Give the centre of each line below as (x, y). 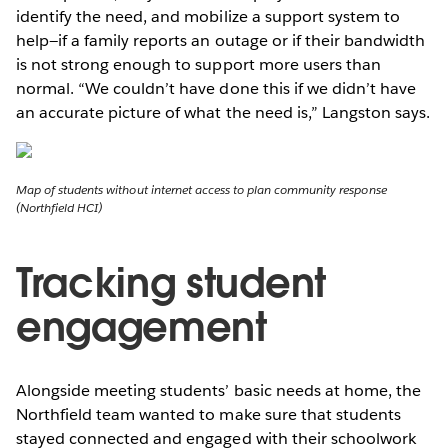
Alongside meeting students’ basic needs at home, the (218, 390)
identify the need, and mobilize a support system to (208, 16)
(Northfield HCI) (59, 207)
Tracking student (171, 282)
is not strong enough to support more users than (198, 64)
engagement (141, 326)
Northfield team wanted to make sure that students (208, 414)
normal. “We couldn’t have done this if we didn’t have (216, 88)
